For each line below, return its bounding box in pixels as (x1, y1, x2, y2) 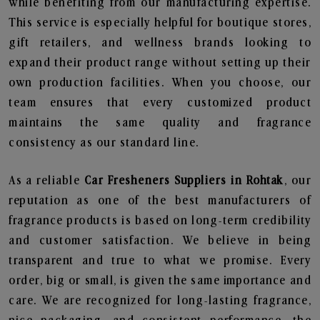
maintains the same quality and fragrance (9, 116, 311, 129)
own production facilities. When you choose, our (9, 76, 311, 89)
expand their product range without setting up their (9, 56, 311, 69)
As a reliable (9, 174, 84, 187)
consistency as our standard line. (9, 136, 199, 149)
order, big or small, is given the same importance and (9, 274, 311, 287)
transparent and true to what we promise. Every (9, 254, 311, 267)
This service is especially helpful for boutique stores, (9, 16, 311, 29)
